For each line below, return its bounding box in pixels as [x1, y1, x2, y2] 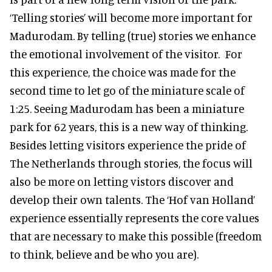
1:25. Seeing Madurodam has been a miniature [10, 101, 244, 115]
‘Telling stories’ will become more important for [10, 10, 253, 24]
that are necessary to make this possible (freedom [10, 228, 262, 243]
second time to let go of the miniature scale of [10, 83, 245, 97]
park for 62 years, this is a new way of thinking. [10, 119, 248, 134]
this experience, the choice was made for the [10, 64, 236, 79]
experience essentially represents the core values [10, 210, 259, 225]
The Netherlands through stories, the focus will [10, 155, 253, 170]
